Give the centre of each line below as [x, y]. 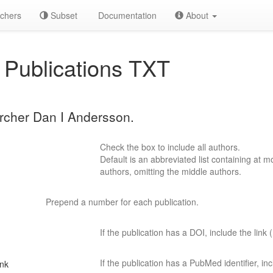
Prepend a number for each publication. [122, 202]
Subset [63, 15]
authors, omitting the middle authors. [171, 171]
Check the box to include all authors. [170, 147]
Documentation [126, 15]
